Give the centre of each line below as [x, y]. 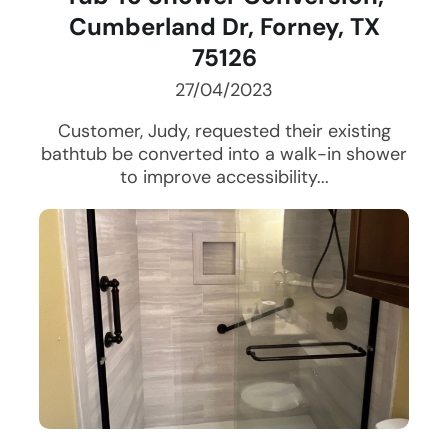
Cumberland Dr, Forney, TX [224, 27]
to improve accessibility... [224, 177]
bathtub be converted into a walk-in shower [224, 154]
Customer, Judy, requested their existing [224, 131]
